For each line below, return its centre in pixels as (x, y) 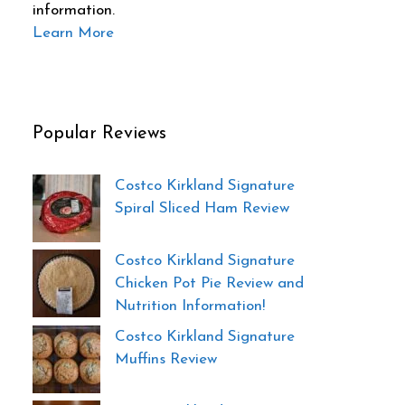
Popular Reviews (99, 133)
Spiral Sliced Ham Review (202, 208)
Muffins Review (166, 359)
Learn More (73, 33)
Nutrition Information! (190, 306)
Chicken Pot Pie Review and (209, 284)
